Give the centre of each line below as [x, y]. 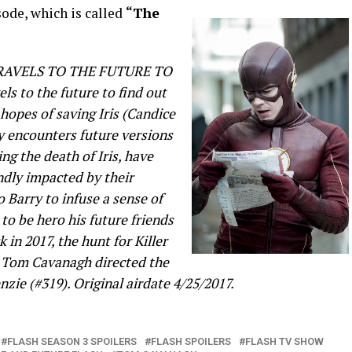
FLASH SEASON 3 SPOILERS [72, 341]
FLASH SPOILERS [191, 341]
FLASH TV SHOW [284, 341]
